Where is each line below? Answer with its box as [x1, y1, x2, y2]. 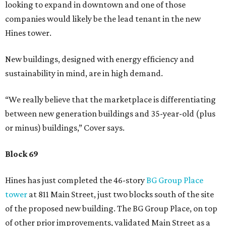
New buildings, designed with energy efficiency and [5, 54, 194, 64]
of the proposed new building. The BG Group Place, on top [5, 203, 217, 213]
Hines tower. [5, 28, 51, 38]
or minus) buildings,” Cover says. [5, 123, 125, 133]
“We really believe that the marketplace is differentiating [5, 94, 216, 104]
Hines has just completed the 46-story [5, 175, 146, 185]
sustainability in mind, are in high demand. [5, 68, 163, 78]
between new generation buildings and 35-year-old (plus [5, 108, 215, 119]
